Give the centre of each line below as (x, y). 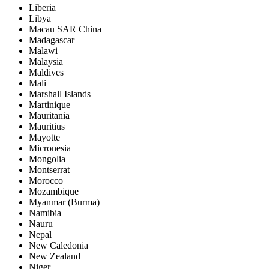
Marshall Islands (60, 94)
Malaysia (46, 61)
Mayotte (44, 137)
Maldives (46, 72)
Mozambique (54, 191)
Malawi (43, 50)
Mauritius (47, 126)
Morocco (46, 180)
